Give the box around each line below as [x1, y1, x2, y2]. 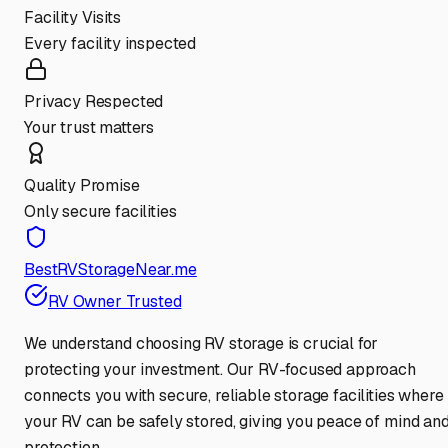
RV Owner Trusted [48, 291, 182, 313]
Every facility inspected [24, 33, 197, 55]
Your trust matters [24, 117, 155, 139]
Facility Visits [24, 7, 121, 29]
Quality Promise [24, 175, 140, 197]
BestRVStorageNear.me [24, 259, 197, 281]
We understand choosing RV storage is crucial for [24, 333, 379, 355]
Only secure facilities [24, 201, 177, 223]
